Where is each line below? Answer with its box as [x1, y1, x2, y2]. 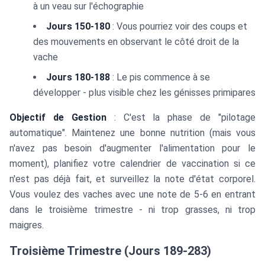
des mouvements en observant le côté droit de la [33, 36, 239, 47]
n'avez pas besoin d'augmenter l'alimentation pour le [9, 143, 256, 154]
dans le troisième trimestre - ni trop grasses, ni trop [9, 204, 256, 215]
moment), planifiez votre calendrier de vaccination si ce [9, 158, 256, 169]
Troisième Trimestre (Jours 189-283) [9, 244, 211, 258]
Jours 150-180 [46, 21, 110, 32]
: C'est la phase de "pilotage [106, 112, 256, 123]
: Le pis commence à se [110, 72, 210, 83]
